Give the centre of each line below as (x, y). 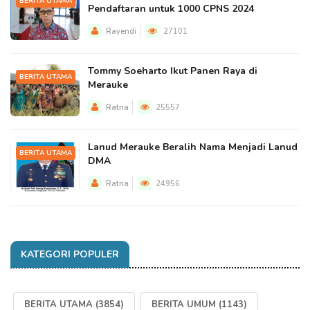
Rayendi (121, 31)
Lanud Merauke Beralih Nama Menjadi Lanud (193, 147)
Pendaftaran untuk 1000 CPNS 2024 (171, 9)
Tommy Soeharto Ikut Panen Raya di (173, 71)
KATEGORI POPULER (70, 254)
